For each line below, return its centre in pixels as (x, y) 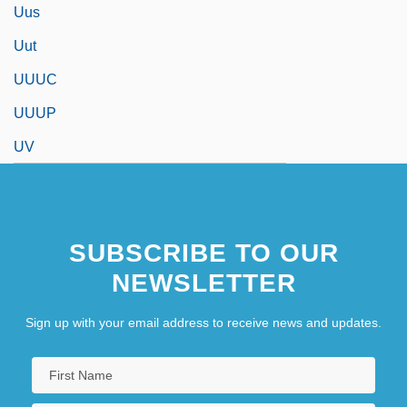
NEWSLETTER (203, 283)
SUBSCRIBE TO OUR (203, 253)
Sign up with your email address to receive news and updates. (203, 322)
